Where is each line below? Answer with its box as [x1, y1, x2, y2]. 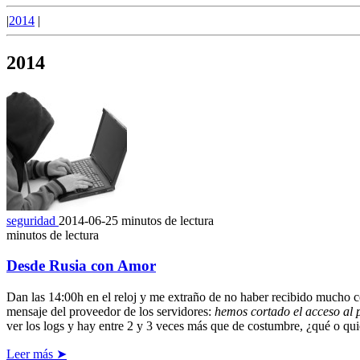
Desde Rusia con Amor [6, 257, 156, 275]
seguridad [6, 213, 59, 227]
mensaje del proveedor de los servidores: [6, 305, 215, 319]
